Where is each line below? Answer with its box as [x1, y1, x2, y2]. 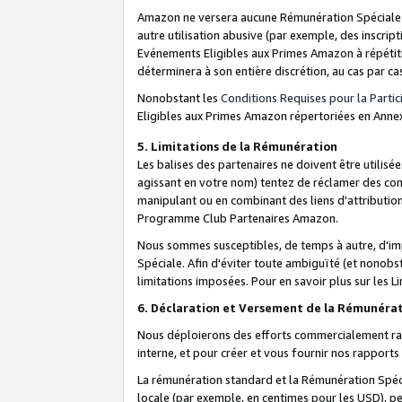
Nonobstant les [137, 90, 221, 105]
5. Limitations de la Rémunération [137, 138, 340, 153]
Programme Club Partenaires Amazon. [137, 210, 338, 225]
